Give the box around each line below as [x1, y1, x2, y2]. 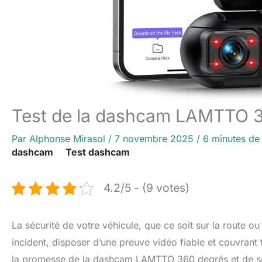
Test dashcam [65, 146, 130, 158]
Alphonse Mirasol [29, 133, 108, 144]
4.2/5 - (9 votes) [104, 181, 189, 195]
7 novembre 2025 [115, 133, 196, 144]
